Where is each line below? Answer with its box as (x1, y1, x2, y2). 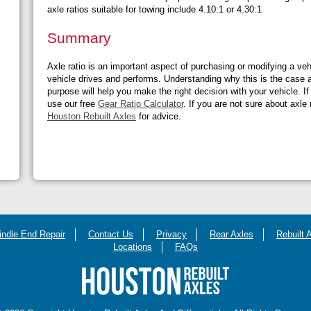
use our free (47, 98, 98, 109)
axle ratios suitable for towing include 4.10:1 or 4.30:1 (47, 3, 262, 15)
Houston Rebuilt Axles (47, 110, 136, 121)
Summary (47, 30, 111, 47)
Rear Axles (210, 229, 253, 239)
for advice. (136, 110, 184, 121)
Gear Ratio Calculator (98, 98, 183, 109)
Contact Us (88, 229, 133, 239)
